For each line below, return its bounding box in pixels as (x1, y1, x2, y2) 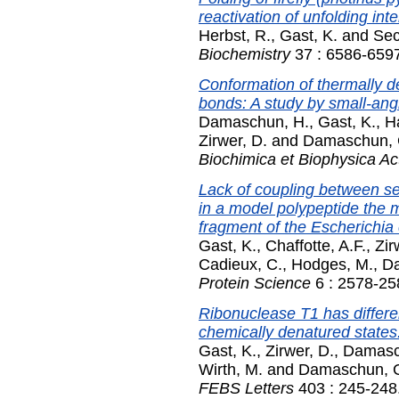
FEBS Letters (199, 379, 294, 397)
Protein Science (199, 274, 311, 293)
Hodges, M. (291, 256, 373, 274)
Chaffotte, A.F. (265, 237, 366, 256)
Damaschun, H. (199, 113, 309, 132)
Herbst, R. (199, 27, 271, 45)
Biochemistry (199, 45, 290, 64)
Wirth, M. (199, 360, 263, 379)
